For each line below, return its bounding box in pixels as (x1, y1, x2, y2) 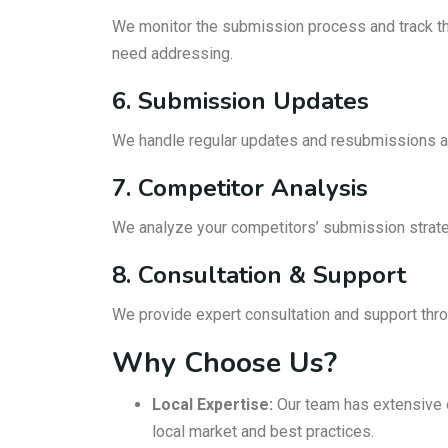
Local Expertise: (152, 395, 273, 414)
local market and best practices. (152, 422, 374, 441)
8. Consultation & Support (112, 259, 406, 291)
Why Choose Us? (112, 344, 337, 382)
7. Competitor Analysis (112, 172, 368, 204)
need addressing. (112, 44, 233, 63)
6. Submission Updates (112, 85, 369, 117)
